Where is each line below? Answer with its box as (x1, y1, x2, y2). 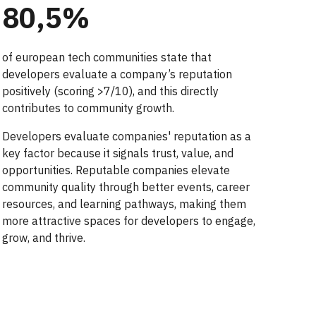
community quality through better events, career (1, 180, 250, 194)
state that (160, 50, 212, 64)
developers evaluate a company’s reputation (1, 67, 232, 81)
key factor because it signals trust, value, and (1, 146, 233, 160)
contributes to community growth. (1, 101, 174, 115)
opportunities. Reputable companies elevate (1, 163, 230, 177)
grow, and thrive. (1, 231, 85, 245)
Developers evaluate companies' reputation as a (1, 129, 251, 143)
